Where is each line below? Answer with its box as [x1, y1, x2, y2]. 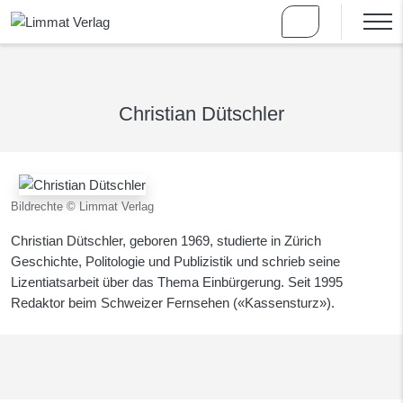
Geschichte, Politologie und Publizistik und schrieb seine [11, 254, 340, 270]
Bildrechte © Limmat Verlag [11, 200, 154, 214]
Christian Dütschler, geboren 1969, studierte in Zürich [11, 233, 321, 249]
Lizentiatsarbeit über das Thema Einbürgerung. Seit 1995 [11, 274, 343, 291]
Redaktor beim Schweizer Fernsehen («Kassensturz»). [11, 295, 335, 311]
